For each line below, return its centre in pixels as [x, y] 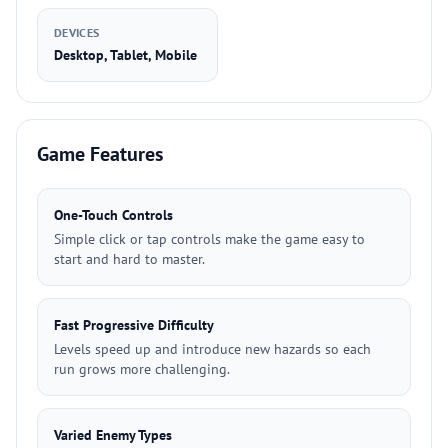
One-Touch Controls [113, 215]
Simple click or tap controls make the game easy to [209, 239]
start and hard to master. [129, 259]
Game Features [100, 154]
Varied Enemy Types [113, 435]
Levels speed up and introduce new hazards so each [212, 349]
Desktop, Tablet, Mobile [125, 55]
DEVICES [77, 32]
